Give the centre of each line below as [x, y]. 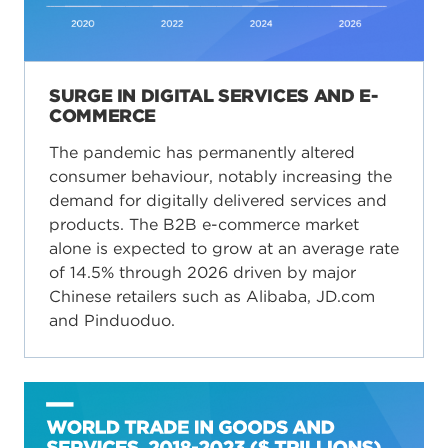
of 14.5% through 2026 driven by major [202, 272]
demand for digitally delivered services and [218, 200]
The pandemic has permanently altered [202, 152]
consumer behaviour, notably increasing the [220, 176]
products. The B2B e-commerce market [204, 224]
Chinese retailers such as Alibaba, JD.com [212, 296]
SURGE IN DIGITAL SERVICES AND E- [213, 95]
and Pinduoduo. [112, 320]
